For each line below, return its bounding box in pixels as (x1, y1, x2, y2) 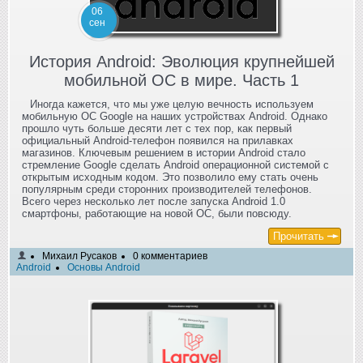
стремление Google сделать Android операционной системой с (22, 158, 329, 171)
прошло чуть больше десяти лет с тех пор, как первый (22, 122, 292, 135)
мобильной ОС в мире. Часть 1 (64, 70, 299, 89)
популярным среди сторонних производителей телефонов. (22, 182, 312, 195)
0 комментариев (133, 250, 207, 262)
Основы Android (67, 261, 140, 273)
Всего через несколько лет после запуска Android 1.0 (22, 194, 285, 207)
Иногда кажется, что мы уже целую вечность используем (30, 97, 314, 110)
